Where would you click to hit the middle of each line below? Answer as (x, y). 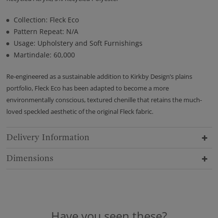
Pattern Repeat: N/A (46, 32)
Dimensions (30, 159)
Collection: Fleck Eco (46, 20)
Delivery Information (48, 138)
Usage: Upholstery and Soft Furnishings (78, 43)
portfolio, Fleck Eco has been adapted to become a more (87, 88)
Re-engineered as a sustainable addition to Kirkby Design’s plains (99, 77)
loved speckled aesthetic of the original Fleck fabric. (80, 112)
